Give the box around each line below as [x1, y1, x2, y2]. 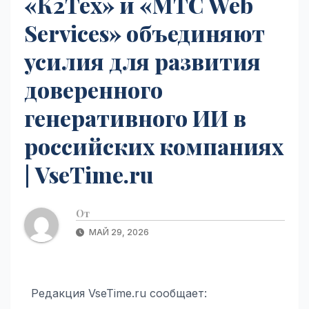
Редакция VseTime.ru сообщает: [31, 286, 207, 300]
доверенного [24, 74, 163, 104]
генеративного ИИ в [24, 102, 246, 132]
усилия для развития [24, 46, 261, 76]
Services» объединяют [24, 17, 265, 48]
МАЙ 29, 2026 [87, 226, 149, 237]
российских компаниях [24, 130, 283, 161]
